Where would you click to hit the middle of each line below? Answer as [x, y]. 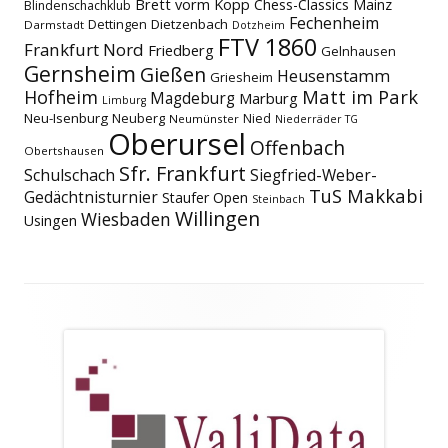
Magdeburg [192, 99]
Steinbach [278, 199]
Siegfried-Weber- [313, 176]
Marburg [268, 98]
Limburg [124, 100]
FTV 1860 [267, 47]
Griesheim [241, 77]
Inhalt [53, 341]
